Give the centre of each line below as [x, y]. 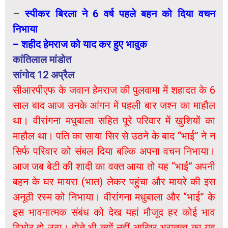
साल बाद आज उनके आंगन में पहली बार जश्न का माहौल [114, 106]
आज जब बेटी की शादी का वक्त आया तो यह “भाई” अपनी [114, 167]
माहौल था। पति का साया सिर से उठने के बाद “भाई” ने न [114, 136]
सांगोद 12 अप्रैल [44, 75]
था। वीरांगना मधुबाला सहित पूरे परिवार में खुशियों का [114, 121]
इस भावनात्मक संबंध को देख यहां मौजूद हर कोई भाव [114, 212]
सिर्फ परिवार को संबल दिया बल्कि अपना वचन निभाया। [114, 151]
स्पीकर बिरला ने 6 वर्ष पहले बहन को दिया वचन [120, 14]
